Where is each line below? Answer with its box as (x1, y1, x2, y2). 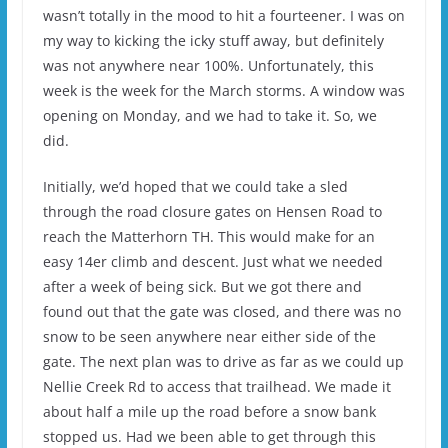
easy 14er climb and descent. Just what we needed (42, 251, 383, 271)
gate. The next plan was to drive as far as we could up (42, 351, 404, 371)
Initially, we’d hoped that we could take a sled (42, 176, 348, 196)
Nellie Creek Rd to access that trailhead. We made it (42, 376, 391, 396)
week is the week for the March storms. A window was (42, 80, 405, 100)
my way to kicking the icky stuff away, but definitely (42, 30, 384, 50)
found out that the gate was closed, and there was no (42, 301, 401, 321)
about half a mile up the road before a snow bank (42, 401, 376, 421)
